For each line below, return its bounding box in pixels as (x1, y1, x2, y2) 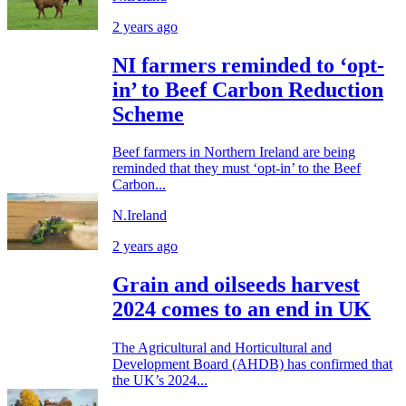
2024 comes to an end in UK (112, 297, 371, 322)
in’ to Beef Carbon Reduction (112, 77, 383, 101)
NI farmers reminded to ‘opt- (112, 53, 384, 77)
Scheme (112, 101, 184, 126)
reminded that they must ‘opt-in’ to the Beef (112, 160, 361, 177)
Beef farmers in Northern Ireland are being (112, 144, 355, 160)
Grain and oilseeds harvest (112, 273, 360, 297)
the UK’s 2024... (112, 372, 208, 389)
